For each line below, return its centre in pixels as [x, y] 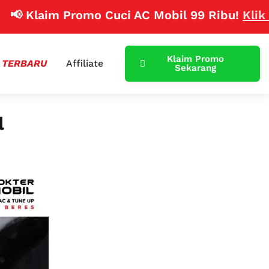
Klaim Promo [195, 59]
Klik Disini [232, 15]
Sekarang [195, 68]
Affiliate [84, 63]
